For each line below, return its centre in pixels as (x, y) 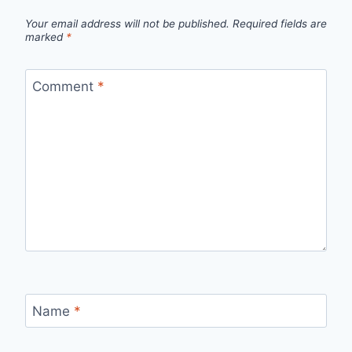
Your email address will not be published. (127, 23)
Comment (64, 87)
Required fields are (280, 23)
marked (46, 37)
